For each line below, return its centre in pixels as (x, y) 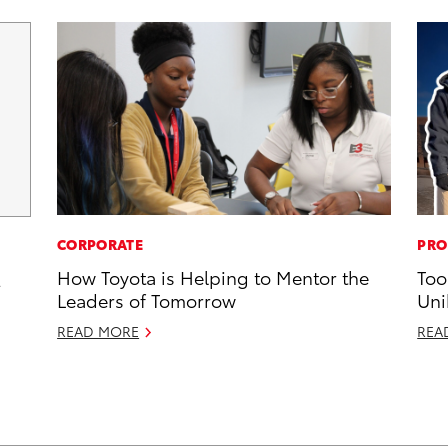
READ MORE (98, 331)
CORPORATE (100, 244)
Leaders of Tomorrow (147, 300)
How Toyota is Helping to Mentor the (213, 277)
